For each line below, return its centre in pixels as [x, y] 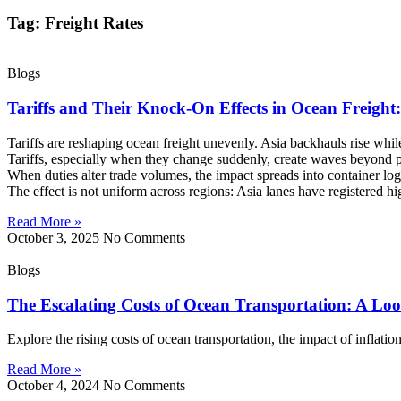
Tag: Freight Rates [75, 22]
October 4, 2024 [55, 386]
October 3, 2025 [55, 237]
